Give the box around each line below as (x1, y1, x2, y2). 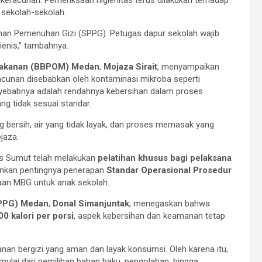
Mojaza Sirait (104, 61, 157, 72)
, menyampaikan (157, 61, 219, 72)
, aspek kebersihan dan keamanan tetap (74, 210, 225, 221)
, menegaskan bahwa (129, 198, 210, 209)
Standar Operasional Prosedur (106, 164, 232, 175)
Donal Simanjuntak (53, 198, 129, 209)
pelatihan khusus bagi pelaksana (98, 152, 232, 163)
